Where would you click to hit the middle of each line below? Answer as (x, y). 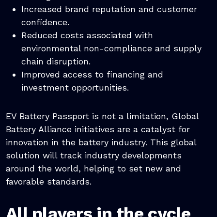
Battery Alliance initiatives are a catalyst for (98, 129)
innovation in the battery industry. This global (101, 142)
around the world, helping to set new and (93, 169)
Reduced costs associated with (87, 35)
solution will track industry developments (94, 155)
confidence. (45, 22)
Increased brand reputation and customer (109, 9)
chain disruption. (56, 62)
